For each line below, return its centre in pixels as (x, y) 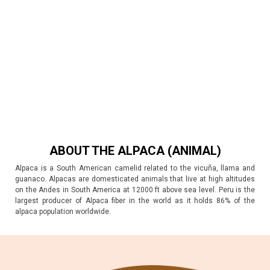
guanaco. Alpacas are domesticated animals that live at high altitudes (135, 179)
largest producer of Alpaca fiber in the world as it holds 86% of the (135, 201)
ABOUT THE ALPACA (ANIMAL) (135, 151)
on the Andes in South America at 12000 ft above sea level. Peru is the (135, 190)
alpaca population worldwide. (63, 212)
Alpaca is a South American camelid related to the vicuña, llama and (135, 168)
